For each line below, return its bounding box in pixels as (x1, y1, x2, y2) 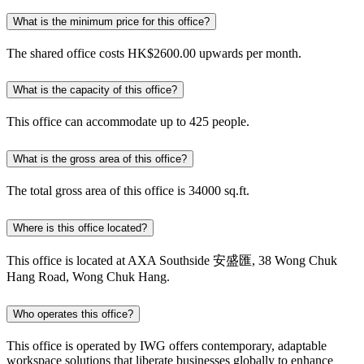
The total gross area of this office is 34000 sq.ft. (6, 184, 249, 198)
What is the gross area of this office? (13, 153, 187, 166)
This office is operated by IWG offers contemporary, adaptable (6, 338, 327, 353)
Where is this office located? (13, 222, 147, 235)
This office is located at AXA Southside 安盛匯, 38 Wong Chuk (6, 253, 337, 267)
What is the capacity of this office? (13, 84, 177, 97)
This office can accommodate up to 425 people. (6, 115, 249, 129)
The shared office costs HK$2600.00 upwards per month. (6, 45, 301, 60)
